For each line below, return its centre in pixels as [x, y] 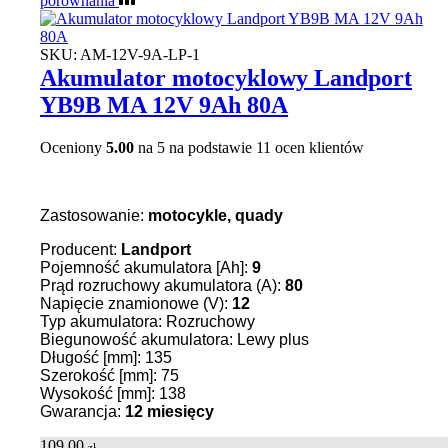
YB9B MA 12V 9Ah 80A [164, 105]
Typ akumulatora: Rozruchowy [147, 322]
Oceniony [73, 148]
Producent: [80, 250]
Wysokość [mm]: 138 [113, 394]
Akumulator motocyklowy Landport [226, 78]
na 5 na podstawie [195, 148]
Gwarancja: [82, 412]
